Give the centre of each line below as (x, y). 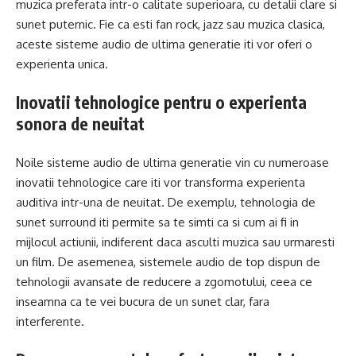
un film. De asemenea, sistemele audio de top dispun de (168, 261)
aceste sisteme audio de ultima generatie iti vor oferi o (164, 44)
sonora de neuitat (80, 124)
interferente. (50, 321)
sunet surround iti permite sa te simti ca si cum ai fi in (157, 222)
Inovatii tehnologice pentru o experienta (161, 103)
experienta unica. (62, 64)
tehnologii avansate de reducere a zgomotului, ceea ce (164, 281)
